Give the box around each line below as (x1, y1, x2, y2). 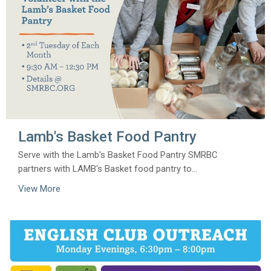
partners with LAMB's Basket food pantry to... (18, 163, 197, 174)
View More (18, 183, 60, 194)
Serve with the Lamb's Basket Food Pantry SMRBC (18, 149, 218, 160)
